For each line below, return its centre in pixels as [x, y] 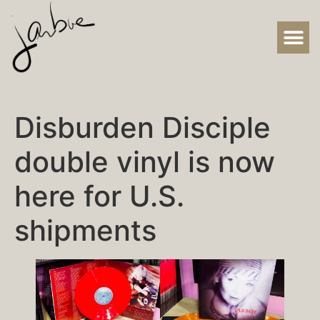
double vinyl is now [145, 162]
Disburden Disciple [142, 127]
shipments [85, 230]
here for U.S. [99, 196]
